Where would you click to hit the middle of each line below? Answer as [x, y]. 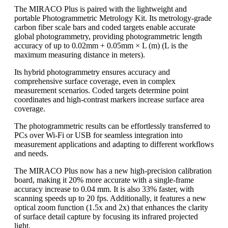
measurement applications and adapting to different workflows [114, 144]
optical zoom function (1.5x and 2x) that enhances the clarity [111, 207]
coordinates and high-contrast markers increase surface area [109, 99]
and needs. [31, 153]
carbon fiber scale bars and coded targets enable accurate [105, 27]
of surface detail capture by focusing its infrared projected [106, 216]
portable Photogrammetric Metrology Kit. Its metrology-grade [113, 18]
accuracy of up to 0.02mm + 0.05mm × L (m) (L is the [101, 45]
